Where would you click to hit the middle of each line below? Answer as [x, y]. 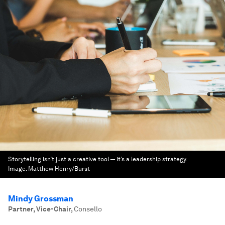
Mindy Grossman [41, 199]
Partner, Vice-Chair [39, 209]
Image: [18, 169]
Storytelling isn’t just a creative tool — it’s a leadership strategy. [97, 159]
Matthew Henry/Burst [59, 169]
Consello [88, 209]
